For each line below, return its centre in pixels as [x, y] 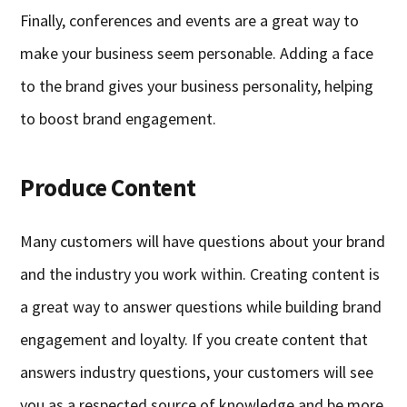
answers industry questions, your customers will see [197, 372]
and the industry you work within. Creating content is [200, 274]
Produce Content [108, 188]
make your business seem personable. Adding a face [197, 54]
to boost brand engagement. [119, 119]
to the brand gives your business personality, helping [197, 86]
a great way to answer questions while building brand [201, 307]
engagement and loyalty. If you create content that [194, 340]
